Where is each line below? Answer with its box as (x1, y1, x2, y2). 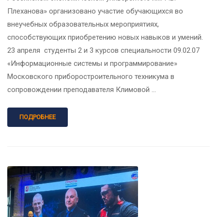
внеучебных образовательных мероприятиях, (7, 20, 159, 29)
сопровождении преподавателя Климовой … (7, 85, 156, 94)
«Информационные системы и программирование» (7, 59, 177, 68)
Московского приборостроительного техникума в (7, 72, 174, 81)
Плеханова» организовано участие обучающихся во (7, 7, 183, 16)
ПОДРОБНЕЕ (19, 113, 56, 121)
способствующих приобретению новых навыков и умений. (7, 33, 205, 42)
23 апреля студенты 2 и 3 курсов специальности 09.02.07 (7, 46, 200, 55)
